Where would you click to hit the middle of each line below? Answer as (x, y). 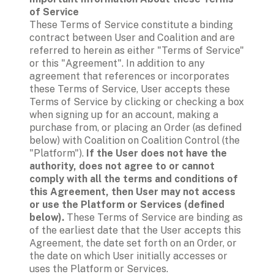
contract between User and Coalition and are (132, 38)
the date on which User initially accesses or (128, 256)
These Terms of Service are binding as (154, 218)
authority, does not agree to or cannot (122, 166)
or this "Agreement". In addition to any (117, 64)
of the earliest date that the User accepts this (135, 231)
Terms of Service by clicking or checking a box (137, 102)
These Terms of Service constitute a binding (131, 25)
